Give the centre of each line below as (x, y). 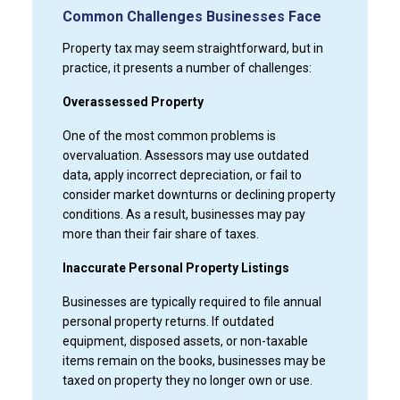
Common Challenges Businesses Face (192, 16)
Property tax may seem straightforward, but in (192, 48)
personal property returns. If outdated (168, 321)
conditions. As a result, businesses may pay (183, 214)
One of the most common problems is (169, 135)
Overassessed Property (133, 101)
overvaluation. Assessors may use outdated (185, 155)
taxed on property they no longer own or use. (187, 380)
